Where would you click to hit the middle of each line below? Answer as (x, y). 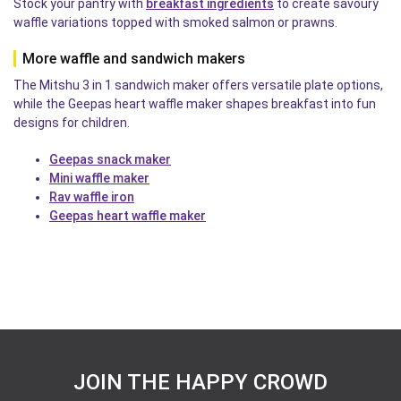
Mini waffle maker (99, 178)
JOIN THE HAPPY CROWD (200, 382)
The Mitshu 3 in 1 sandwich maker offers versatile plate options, (198, 85)
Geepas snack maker (110, 159)
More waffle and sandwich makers (134, 58)
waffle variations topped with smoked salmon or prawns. (175, 22)
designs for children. (72, 122)
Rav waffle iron (92, 196)
